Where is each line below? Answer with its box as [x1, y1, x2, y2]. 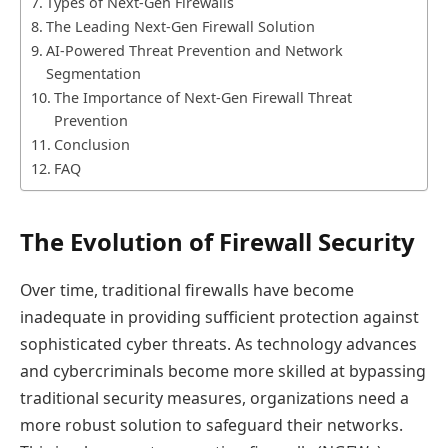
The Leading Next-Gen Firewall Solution [45, 17, 315, 37]
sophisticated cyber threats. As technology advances [20, 332, 417, 355]
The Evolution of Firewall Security [20, 224, 415, 258]
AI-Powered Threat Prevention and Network [45, 41, 343, 61]
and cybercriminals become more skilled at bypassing [20, 359, 426, 382]
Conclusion [53, 135, 130, 155]
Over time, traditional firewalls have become [20, 278, 354, 301]
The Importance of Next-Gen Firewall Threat [53, 88, 352, 108]
